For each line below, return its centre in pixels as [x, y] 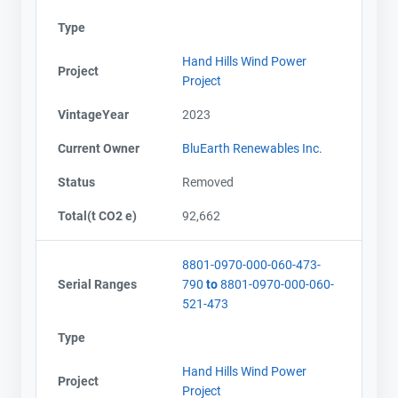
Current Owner [99, 148]
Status [76, 182]
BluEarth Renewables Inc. [252, 148]
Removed [208, 182]
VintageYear [93, 114]
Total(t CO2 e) [97, 215]
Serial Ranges [97, 284]
